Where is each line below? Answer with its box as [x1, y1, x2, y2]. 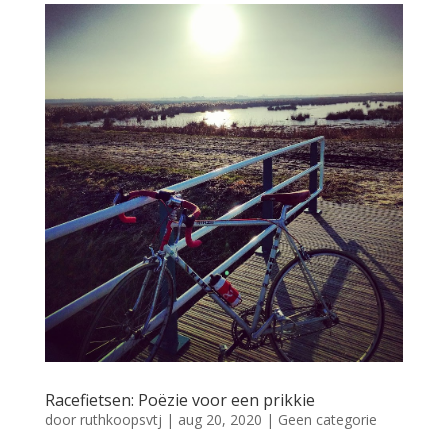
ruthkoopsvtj [79, 410, 162, 430]
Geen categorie [277, 410, 377, 430]
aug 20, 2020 [177, 410, 262, 430]
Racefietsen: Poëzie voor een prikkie [44, 389, 315, 412]
